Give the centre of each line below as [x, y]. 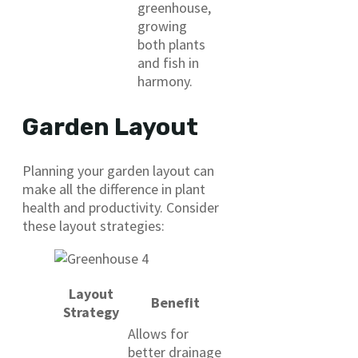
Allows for [158, 334]
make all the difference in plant [114, 189]
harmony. [165, 82]
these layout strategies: [93, 226]
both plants [171, 45]
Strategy [91, 312]
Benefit [175, 303]
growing [162, 26]
